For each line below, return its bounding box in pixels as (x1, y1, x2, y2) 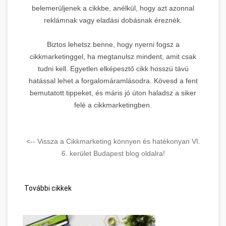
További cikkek (23, 184, 72, 192)
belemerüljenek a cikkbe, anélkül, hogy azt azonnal (32, 4, 194, 12)
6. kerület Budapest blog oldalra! (61, 149, 165, 157)
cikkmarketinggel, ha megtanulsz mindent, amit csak (30, 52, 196, 61)
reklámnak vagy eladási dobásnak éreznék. (44, 16, 182, 24)
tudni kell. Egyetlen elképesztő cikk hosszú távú (37, 64, 189, 73)
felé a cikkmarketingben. (74, 100, 152, 109)
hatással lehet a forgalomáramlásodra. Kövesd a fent (28, 76, 198, 85)
